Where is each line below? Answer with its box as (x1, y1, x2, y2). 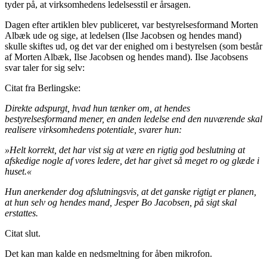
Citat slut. (5, 228, 41, 238)
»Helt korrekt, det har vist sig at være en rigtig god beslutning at (5, 144, 245, 155)
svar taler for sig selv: (5, 62, 85, 73)
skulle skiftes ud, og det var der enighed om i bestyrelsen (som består (5, 41, 262, 51)
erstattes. (5, 207, 38, 218)
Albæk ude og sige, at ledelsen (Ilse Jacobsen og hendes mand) (5, 30, 241, 41)
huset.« (5, 166, 32, 176)
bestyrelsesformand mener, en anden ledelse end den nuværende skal (5, 113, 262, 124)
